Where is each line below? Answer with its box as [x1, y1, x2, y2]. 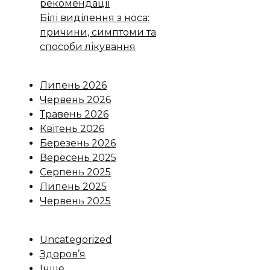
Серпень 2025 [40, 166, 111, 178]
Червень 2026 [40, 93, 111, 105]
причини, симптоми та [40, 26, 156, 38]
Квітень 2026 [40, 122, 104, 134]
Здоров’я [40, 248, 86, 260]
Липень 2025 [40, 180, 107, 192]
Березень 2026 [40, 137, 116, 149]
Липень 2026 [40, 79, 107, 91]
